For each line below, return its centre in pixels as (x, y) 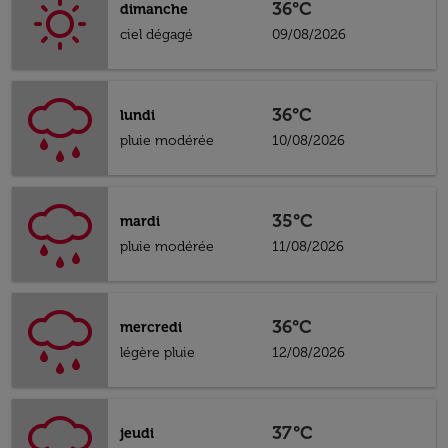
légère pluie (157, 352)
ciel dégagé (156, 34)
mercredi (151, 327)
